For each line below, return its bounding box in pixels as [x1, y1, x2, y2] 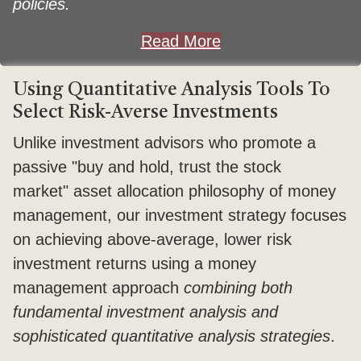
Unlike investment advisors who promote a [13, 134, 316, 151]
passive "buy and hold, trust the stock [13, 158, 281, 176]
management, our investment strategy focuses [13, 206, 346, 224]
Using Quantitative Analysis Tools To [13, 81, 330, 100]
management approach [13, 279, 184, 297]
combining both [184, 279, 293, 297]
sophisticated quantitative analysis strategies [13, 327, 330, 345]
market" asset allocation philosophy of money [13, 182, 336, 200]
